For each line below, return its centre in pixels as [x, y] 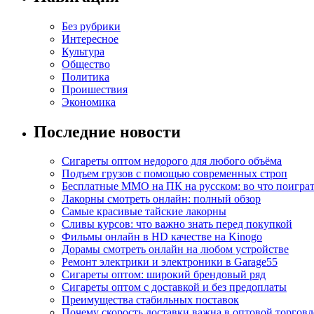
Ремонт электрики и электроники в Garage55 [170, 262]
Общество [86, 64]
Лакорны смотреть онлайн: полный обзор [161, 199]
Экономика [89, 102]
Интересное [90, 39]
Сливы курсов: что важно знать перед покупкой [177, 224]
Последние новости [107, 131]
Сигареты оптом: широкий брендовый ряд [164, 275]
